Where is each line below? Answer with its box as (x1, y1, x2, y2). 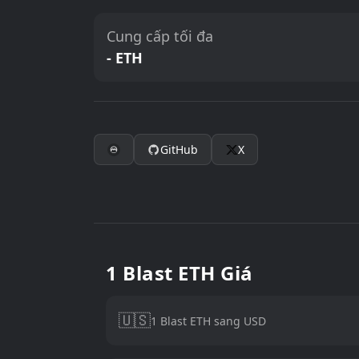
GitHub (160, 142, 198, 157)
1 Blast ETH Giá (106, 260, 253, 286)
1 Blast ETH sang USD (151, 313, 266, 329)
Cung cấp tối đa (107, 26, 213, 46)
